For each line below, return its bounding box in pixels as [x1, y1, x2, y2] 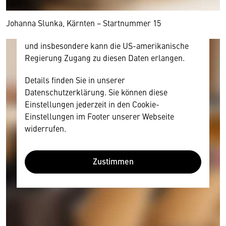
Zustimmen [92, 155, 134, 167]
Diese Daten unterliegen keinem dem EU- [25, 15, 172, 27]
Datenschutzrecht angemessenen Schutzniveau [25, 27, 192, 39]
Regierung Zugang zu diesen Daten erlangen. [25, 51, 185, 63]
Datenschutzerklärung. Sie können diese [25, 86, 168, 97]
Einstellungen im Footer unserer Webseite [25, 110, 175, 122]
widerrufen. [25, 122, 67, 134]
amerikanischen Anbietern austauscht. [25, 3, 162, 15]
